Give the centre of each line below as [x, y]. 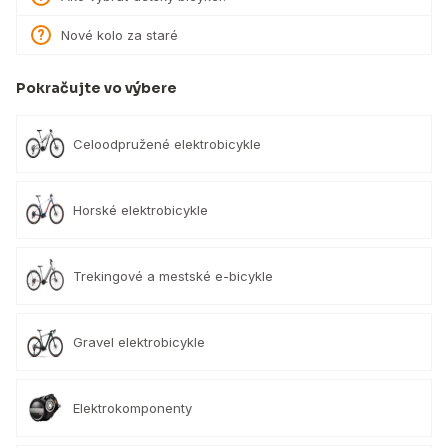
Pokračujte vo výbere [96, 88]
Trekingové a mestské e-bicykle [173, 275]
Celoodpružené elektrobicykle [167, 143]
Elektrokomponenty [132, 407]
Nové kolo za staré [119, 35]
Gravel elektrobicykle [139, 341]
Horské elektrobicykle [140, 209]
